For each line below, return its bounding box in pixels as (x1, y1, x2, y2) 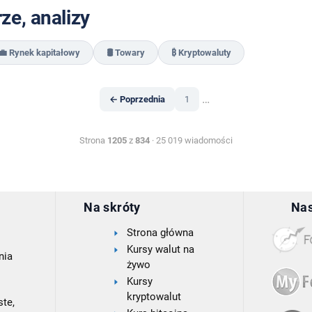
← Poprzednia (109, 94, 165, 104)
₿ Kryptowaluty (171, 47, 231, 58)
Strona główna (127, 226, 194, 239)
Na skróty (84, 199, 141, 214)
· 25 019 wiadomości (149, 135, 233, 146)
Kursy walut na (127, 242, 195, 256)
